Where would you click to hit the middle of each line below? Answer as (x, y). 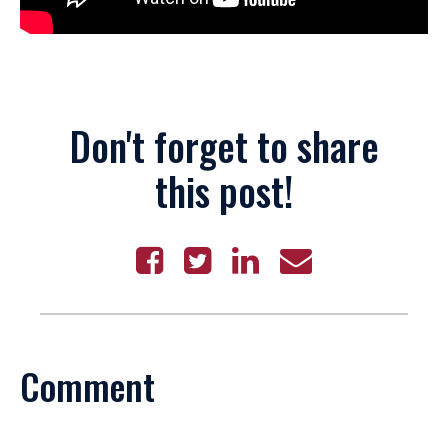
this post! (224, 190)
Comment (87, 385)
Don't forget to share (224, 145)
